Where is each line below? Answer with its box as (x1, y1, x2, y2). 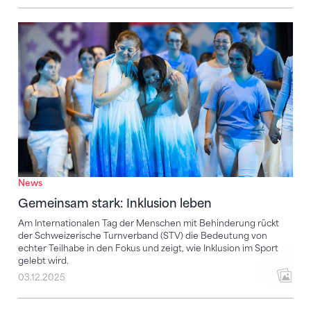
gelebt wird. (18, 255, 69, 266)
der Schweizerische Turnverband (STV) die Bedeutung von (18, 230, 267, 241)
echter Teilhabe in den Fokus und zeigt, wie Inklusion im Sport (18, 242, 278, 253)
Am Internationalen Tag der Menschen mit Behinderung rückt (18, 217, 279, 228)
